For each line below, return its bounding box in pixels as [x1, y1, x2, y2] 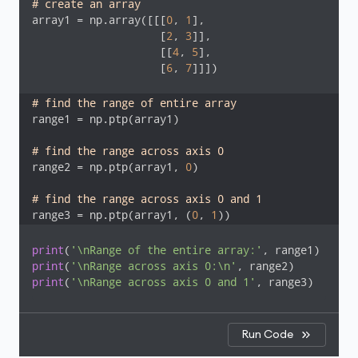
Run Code [241, 329, 293, 340]
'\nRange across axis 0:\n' [70, 260, 237, 272]
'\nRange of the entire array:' [70, 244, 262, 257]
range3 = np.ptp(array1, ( [32, 209, 192, 221]
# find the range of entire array [32, 97, 243, 109]
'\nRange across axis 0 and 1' [70, 276, 256, 288]
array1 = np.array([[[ [32, 14, 166, 26]
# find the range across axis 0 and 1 [32, 193, 262, 205]
